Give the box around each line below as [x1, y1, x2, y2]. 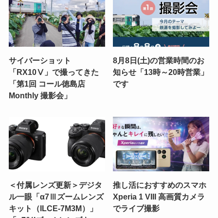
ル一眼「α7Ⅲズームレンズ [8, 192, 104, 201]
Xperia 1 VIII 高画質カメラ [113, 192, 205, 201]
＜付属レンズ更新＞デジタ [8, 180, 102, 189]
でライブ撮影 [113, 203, 160, 213]
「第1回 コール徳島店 [8, 79, 85, 88]
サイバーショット [8, 55, 71, 65]
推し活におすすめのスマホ [113, 180, 207, 189]
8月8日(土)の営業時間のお [113, 55, 205, 65]
